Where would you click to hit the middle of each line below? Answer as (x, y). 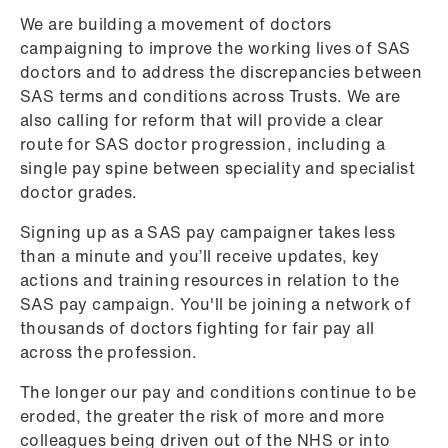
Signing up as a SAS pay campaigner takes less (207, 232)
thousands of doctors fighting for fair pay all (197, 328)
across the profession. (109, 352)
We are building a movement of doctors (176, 24)
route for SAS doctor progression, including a (202, 144)
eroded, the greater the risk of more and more (202, 416)
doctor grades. (79, 192)
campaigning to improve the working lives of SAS (215, 48)
